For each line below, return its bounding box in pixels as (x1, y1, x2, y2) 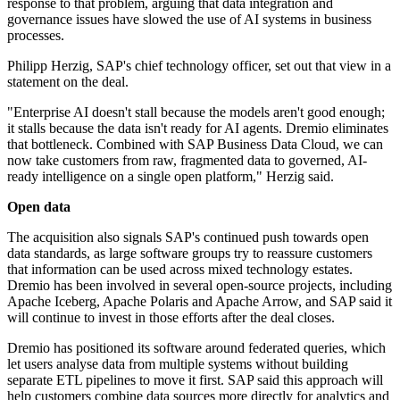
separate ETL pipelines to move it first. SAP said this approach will (7, 372, 383, 388)
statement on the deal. (7, 74, 129, 90)
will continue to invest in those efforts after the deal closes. (7, 310, 335, 326)
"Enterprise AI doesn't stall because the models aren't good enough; (7, 104, 385, 121)
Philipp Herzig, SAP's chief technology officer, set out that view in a (7, 58, 391, 74)
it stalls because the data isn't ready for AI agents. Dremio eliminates (7, 121, 388, 137)
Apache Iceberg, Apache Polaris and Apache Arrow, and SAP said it (7, 294, 392, 310)
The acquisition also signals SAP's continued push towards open (7, 229, 369, 246)
